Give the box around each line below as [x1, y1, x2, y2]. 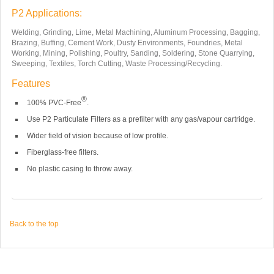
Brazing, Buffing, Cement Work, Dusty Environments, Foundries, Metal [11, 38, 243, 47]
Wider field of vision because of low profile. [26, 131, 168, 140]
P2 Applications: [11, 7, 82, 18]
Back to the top [10, 220, 59, 229]
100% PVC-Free [26, 98, 81, 107]
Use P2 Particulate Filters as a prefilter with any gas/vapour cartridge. [26, 114, 255, 124]
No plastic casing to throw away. [26, 164, 133, 173]
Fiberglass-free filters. [26, 147, 98, 157]
